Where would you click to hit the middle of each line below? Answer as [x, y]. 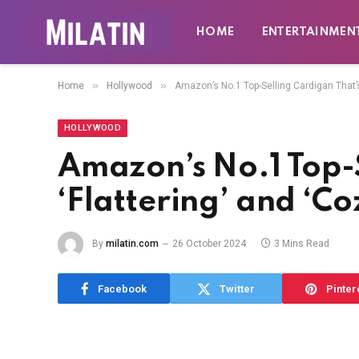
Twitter [237, 288]
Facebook [122, 288]
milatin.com [132, 244]
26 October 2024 [209, 244]
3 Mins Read [302, 244]
